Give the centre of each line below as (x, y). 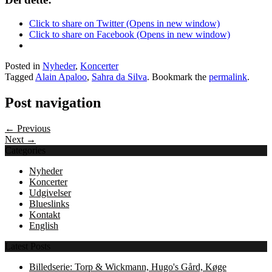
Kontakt (45, 214)
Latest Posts (28, 246)
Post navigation (53, 102)
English (44, 225)
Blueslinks (49, 203)
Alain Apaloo (61, 77)
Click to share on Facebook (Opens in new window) (130, 35)
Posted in (24, 66)
